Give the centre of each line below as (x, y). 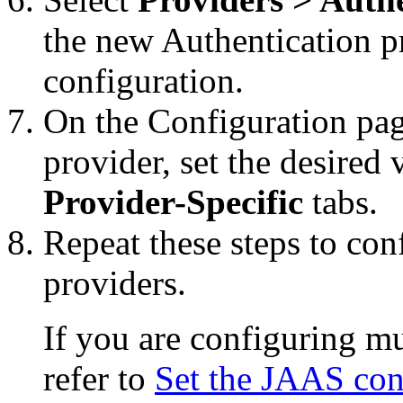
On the (95, 121)
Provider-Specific (173, 201)
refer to (99, 378)
